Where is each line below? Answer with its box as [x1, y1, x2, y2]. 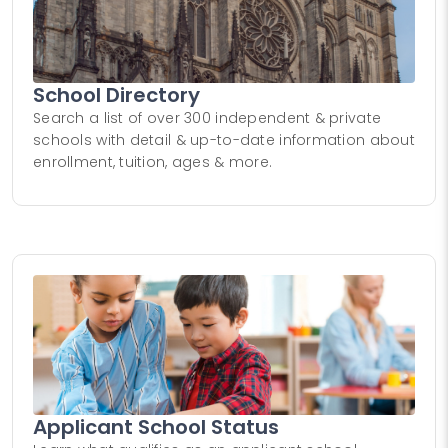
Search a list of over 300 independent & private [33, 107, 382, 128]
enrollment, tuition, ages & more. [33, 151, 273, 172]
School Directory [33, 80, 200, 109]
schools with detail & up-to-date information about [33, 129, 415, 150]
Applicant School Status [33, 412, 279, 441]
